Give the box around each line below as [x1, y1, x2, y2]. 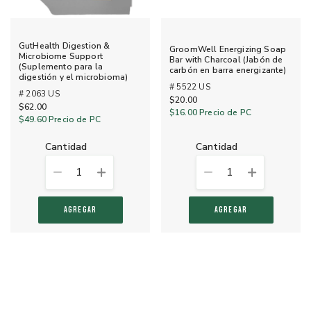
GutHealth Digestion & [19, 40, 110, 51]
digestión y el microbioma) [19, 71, 128, 83]
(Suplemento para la [19, 60, 103, 72]
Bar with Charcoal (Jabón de [169, 53, 283, 65]
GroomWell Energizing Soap [169, 43, 287, 55]
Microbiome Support [19, 50, 103, 62]
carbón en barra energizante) [169, 64, 287, 76]
